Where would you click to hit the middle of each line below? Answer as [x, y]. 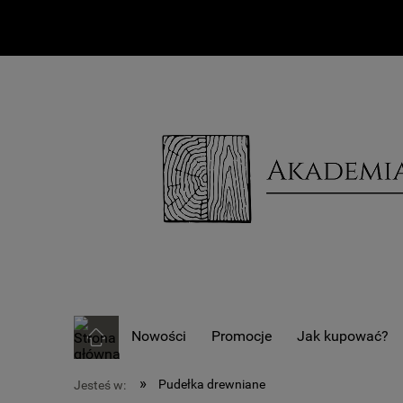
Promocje [242, 337]
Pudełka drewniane [211, 385]
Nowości [159, 337]
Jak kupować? [343, 337]
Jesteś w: [100, 385]
